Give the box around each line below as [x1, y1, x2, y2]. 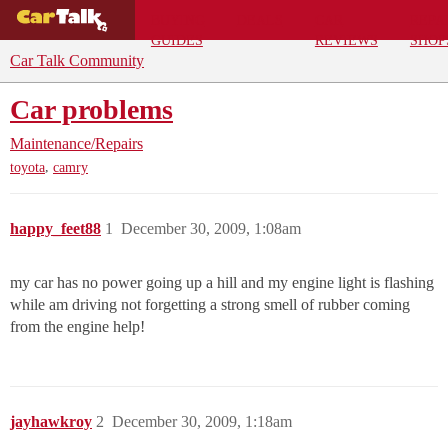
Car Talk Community [10, 52, 144, 69]
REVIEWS [314, 31, 378, 48]
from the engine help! [10, 318, 145, 336]
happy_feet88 [10, 220, 101, 238]
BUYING [150, 11, 205, 28]
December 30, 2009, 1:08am [121, 220, 301, 238]
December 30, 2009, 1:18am [112, 413, 292, 431]
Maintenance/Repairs [10, 135, 143, 152]
